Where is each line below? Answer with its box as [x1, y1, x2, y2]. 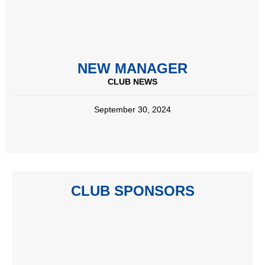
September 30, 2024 [94, 104, 171, 114]
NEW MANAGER [77, 60, 188, 76]
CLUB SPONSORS [70, 182, 195, 199]
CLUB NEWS [108, 76, 157, 86]
